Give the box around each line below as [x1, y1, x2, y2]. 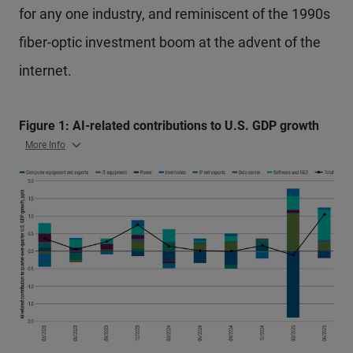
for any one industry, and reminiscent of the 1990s [19, 6, 330, 22]
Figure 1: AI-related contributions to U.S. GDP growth [19, 118, 319, 133]
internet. [19, 62, 72, 79]
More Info [25, 139, 65, 151]
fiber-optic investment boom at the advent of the [19, 34, 321, 50]
